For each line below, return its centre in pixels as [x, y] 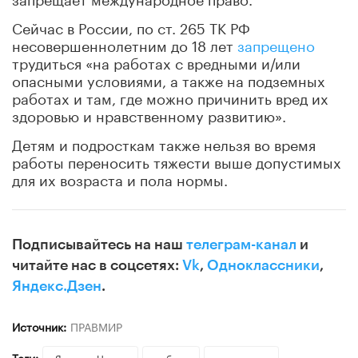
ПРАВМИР [96, 326]
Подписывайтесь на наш [99, 244]
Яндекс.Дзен [57, 286]
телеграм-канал [241, 244]
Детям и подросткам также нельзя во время [164, 143]
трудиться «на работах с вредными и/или [156, 61]
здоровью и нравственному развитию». [149, 114]
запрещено [276, 44]
